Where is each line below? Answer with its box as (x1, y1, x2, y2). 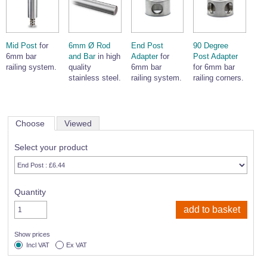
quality (68, 62, 91, 72)
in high (95, 51, 120, 61)
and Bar (68, 51, 95, 61)
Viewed (64, 118, 92, 128)
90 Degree (193, 41, 229, 50)
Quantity (14, 187, 46, 197)
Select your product (14, 142, 88, 152)
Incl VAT (26, 241, 49, 249)
